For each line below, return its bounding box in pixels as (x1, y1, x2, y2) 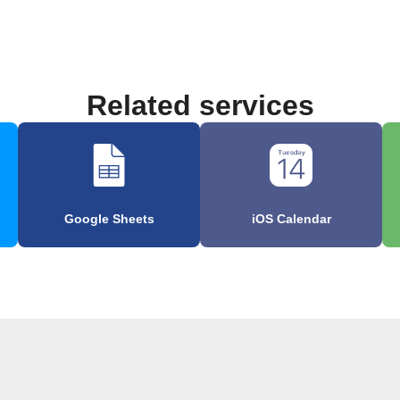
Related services (86, 89, 314, 122)
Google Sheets (63, 212, 154, 227)
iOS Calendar (251, 212, 331, 227)
